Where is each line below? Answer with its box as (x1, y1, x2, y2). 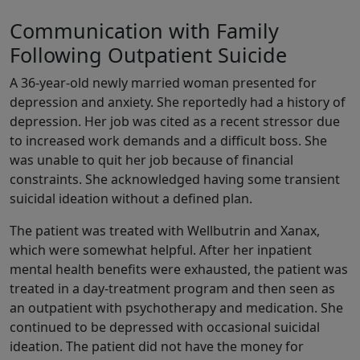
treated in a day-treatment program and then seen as (10, 280, 335, 298)
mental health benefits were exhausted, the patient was (10, 260, 348, 279)
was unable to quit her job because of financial (10, 151, 293, 170)
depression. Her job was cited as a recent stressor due (10, 112, 340, 131)
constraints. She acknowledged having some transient (10, 170, 340, 189)
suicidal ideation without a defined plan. (10, 190, 252, 208)
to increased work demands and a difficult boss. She (10, 132, 327, 150)
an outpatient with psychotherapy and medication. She (10, 299, 343, 317)
